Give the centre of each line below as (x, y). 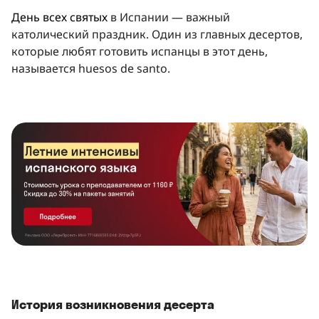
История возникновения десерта (113, 304)
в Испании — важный (169, 17)
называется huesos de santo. (91, 68)
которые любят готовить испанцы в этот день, (140, 51)
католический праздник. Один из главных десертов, (157, 34)
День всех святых (59, 17)
